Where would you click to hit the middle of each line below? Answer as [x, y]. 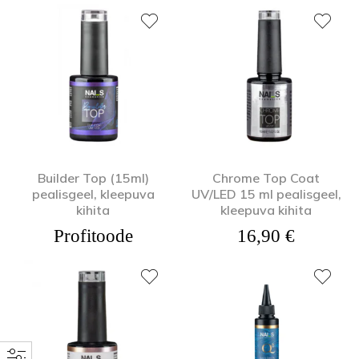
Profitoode [93, 236]
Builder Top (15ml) [93, 178]
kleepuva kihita [266, 210]
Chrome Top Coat [266, 178]
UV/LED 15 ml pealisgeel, [266, 194]
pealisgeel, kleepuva [93, 194]
